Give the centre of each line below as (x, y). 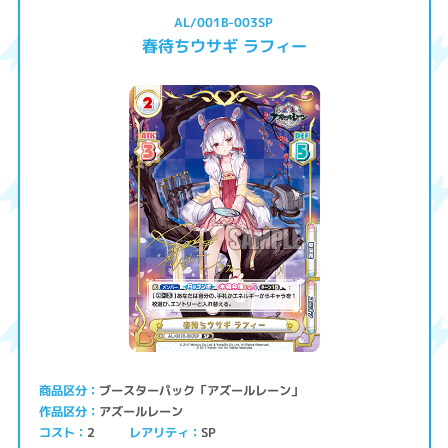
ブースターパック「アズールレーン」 (203, 390)
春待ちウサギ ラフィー (224, 45)
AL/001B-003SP (224, 23)
